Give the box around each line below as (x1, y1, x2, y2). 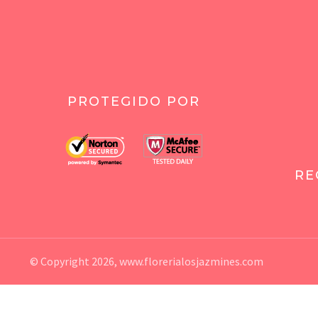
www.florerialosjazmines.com (119, 254, 263, 269)
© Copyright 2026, (29, 254, 119, 269)
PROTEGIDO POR (67, 94, 200, 110)
